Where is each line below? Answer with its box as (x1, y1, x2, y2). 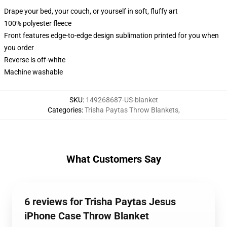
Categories (47, 106, 82, 114)
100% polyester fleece (4, 19, 71, 27)
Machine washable (4, 68, 63, 76)
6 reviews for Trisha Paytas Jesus (24, 196, 176, 208)
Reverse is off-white (4, 56, 65, 64)
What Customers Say (66, 153, 161, 165)
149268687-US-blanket (85, 96, 158, 104)
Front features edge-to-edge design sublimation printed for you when (4, 31, 219, 40)
